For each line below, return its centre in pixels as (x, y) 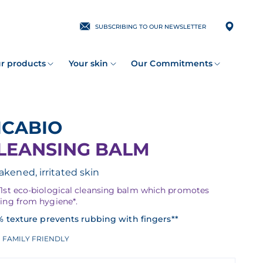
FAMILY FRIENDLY (36, 238)
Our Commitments (172, 63)
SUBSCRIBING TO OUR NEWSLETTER (151, 27)
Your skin (88, 63)
